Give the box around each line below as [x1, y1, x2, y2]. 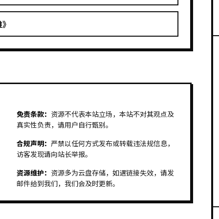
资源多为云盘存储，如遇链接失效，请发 [51, 168, 174, 177]
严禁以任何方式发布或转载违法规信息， [51, 138, 174, 148]
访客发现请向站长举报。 [17, 149, 92, 159]
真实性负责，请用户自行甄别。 [17, 120, 112, 130]
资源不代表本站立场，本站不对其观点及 [51, 109, 174, 119]
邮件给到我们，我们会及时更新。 [17, 178, 119, 188]
